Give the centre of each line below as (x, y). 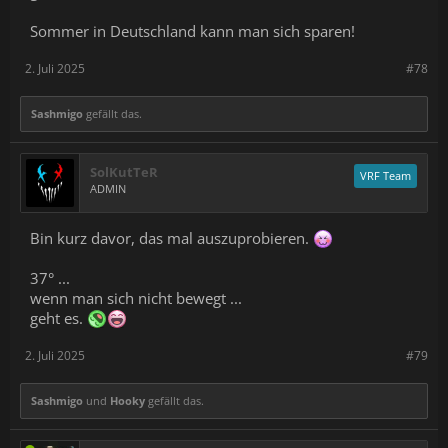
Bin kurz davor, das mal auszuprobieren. (171, 238)
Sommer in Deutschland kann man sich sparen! (192, 31)
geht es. (58, 318)
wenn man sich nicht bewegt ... (136, 298)
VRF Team (385, 176)
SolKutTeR (124, 172)
